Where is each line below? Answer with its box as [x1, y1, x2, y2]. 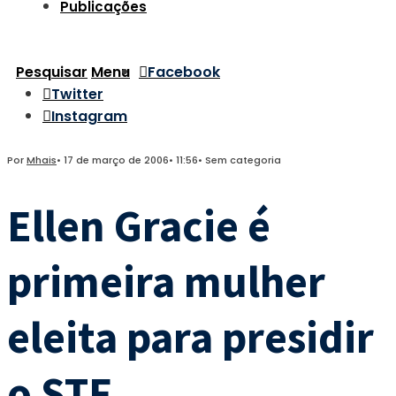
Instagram [51, 106, 127, 126]
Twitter [51, 84, 103, 104]
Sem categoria [205, 153, 281, 167]
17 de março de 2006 [64, 153, 169, 167]
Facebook [148, 62, 220, 82]
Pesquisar [16, 62, 88, 82]
